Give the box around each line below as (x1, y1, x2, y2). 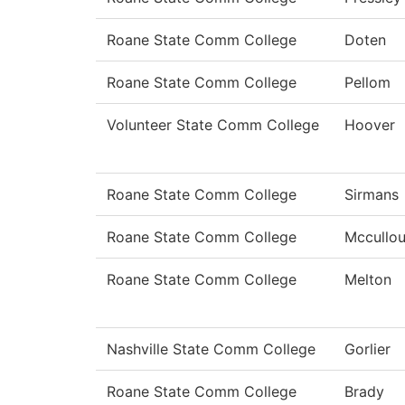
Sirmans (344, 185, 399, 204)
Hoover (344, 116, 395, 135)
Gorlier (344, 340, 391, 359)
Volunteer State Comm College (107, 116, 319, 135)
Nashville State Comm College (107, 340, 316, 359)
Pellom (344, 73, 391, 92)
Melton (344, 270, 391, 289)
